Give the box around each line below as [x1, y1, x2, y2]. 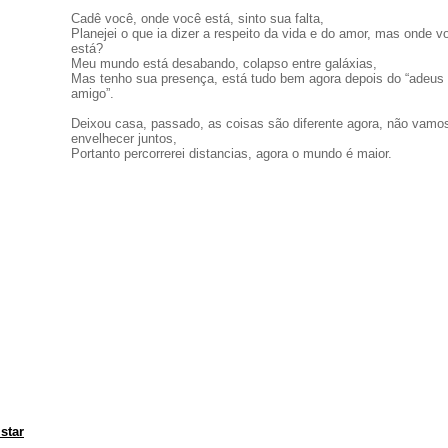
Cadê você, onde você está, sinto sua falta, [71, 11, 324, 26]
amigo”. [71, 86, 114, 101]
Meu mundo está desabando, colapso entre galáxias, [71, 56, 377, 71]
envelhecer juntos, [71, 131, 177, 146]
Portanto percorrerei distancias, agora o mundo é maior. [71, 146, 392, 161]
